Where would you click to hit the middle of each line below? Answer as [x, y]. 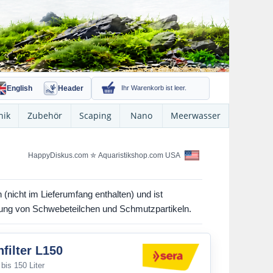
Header [71, 88]
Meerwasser [196, 115]
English [19, 88]
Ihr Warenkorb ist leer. [154, 88]
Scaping [95, 115]
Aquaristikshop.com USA [140, 155]
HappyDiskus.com [58, 155]
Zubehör [45, 115]
